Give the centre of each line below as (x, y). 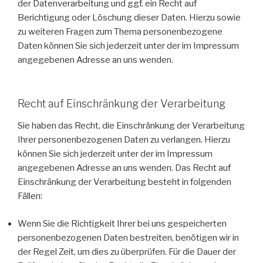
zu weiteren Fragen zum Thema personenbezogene (120, 32)
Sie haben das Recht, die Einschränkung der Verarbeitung (131, 126)
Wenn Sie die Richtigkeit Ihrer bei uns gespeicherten (122, 223)
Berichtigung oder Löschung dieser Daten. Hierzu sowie (129, 18)
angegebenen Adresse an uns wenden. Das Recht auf (124, 168)
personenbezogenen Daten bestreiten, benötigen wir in (128, 237)
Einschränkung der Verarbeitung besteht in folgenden (124, 182)
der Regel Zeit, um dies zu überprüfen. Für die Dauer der (127, 252)
